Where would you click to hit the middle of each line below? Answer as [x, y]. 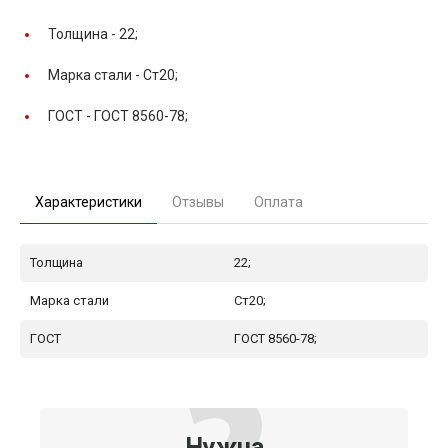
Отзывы [198, 201]
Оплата [278, 201]
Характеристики [88, 201]
